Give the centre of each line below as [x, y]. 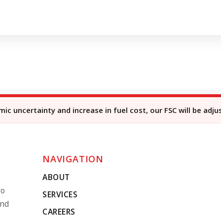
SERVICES [60, 194]
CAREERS [59, 212]
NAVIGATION [73, 159]
